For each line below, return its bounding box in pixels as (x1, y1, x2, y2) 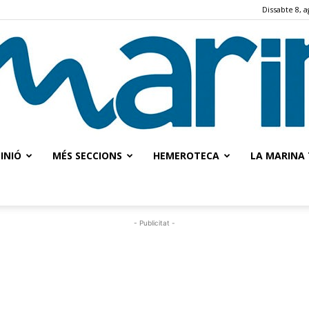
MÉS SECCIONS (52, 149, 122, 162)
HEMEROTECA (153, 149, 219, 162)
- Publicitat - (134, 219, 175, 227)
